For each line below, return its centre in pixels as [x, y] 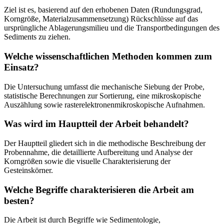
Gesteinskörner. [28, 170]
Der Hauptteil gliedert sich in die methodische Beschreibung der [105, 143]
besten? [19, 200]
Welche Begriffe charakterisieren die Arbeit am [99, 189]
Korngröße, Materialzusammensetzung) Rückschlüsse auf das [101, 19]
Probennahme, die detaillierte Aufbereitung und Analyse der [98, 152]
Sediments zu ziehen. [37, 37]
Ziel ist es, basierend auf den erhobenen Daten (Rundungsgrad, [103, 10]
